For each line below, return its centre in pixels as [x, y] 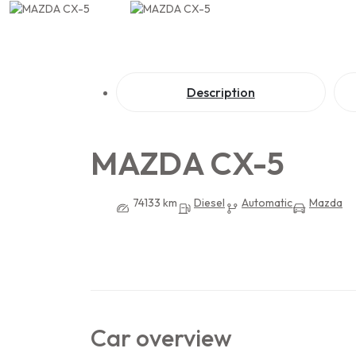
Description [221, 92]
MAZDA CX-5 [188, 163]
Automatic [267, 202]
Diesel [209, 202]
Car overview [161, 337]
